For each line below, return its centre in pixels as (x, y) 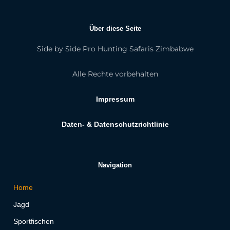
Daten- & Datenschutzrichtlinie (115, 125)
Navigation (115, 165)
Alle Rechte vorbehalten (115, 74)
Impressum (115, 100)
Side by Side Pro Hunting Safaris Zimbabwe (115, 49)
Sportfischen (34, 222)
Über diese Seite (115, 29)
